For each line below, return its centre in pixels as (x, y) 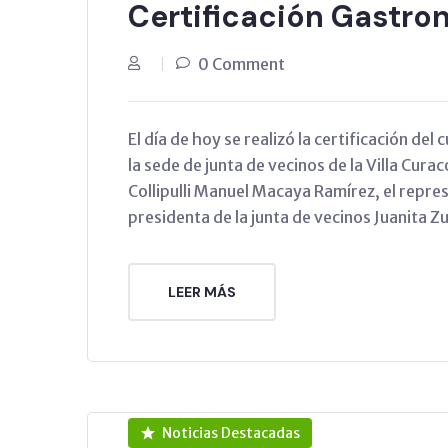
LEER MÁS (202, 291)
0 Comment (241, 63)
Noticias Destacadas (230, 432)
